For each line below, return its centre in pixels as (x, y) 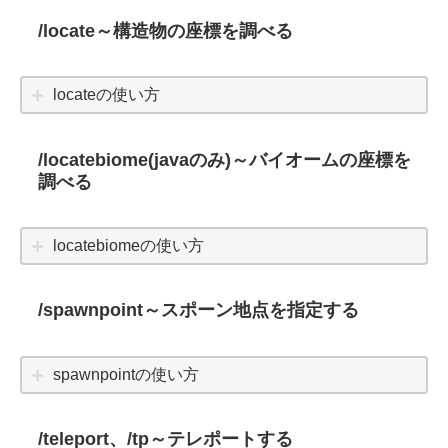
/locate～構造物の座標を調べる (165, 30)
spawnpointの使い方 (126, 374)
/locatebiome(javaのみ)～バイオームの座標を (224, 159)
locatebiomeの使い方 (129, 246)
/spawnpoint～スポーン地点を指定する (198, 310)
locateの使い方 (107, 95)
